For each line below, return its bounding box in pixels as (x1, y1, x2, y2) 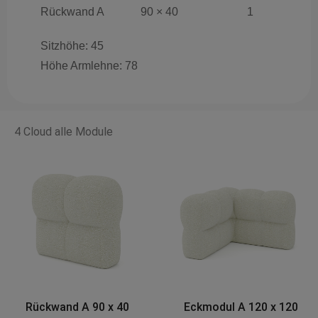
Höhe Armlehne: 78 (40, 59, 138, 72)
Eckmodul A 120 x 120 (20, 300, 134, 314)
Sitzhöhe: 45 (40, 39, 104, 52)
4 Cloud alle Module (14, 124, 113, 138)
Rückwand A (40, 5, 104, 18)
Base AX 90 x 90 (199, 300, 283, 314)
